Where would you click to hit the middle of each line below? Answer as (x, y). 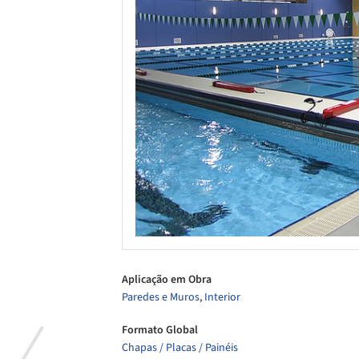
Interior (222, 297)
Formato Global (160, 331)
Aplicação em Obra (167, 279)
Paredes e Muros (161, 297)
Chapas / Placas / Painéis (180, 348)
